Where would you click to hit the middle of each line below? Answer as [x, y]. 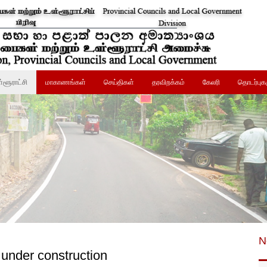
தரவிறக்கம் [169, 83]
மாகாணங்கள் [66, 83]
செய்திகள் [119, 83]
